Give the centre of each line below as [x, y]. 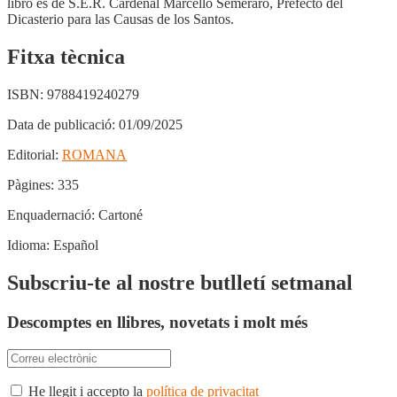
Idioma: [28, 245]
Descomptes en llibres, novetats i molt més [157, 322]
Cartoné [119, 215]
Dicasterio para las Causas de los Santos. [121, 19]
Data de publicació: [61, 125]
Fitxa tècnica [66, 57]
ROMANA [94, 155]
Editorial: [33, 155]
